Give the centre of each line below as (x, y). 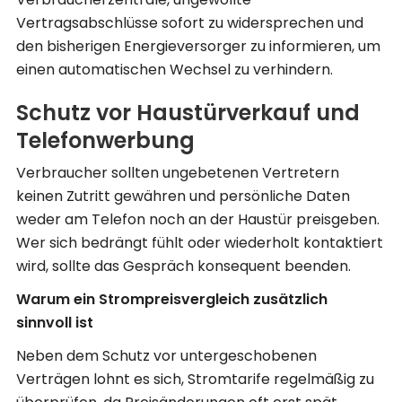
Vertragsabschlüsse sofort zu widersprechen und (190, 23)
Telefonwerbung (105, 141)
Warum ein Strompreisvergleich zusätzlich (172, 299)
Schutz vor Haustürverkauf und (188, 113)
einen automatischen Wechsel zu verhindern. (175, 70)
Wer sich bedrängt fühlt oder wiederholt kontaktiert (200, 242)
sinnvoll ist (55, 322)
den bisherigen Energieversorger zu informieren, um (198, 47)
